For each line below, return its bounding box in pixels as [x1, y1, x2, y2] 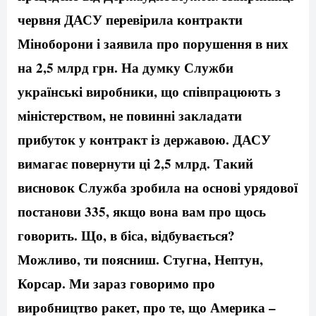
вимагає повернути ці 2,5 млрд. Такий [18, 154, 253, 174]
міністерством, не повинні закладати [18, 106, 242, 126]
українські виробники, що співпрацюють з [18, 82, 281, 102]
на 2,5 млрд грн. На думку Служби [18, 58, 233, 78]
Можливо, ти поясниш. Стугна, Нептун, [18, 250, 263, 269]
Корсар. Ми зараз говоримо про [18, 274, 215, 293]
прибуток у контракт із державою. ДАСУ [18, 130, 271, 150]
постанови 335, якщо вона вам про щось [18, 202, 266, 221]
